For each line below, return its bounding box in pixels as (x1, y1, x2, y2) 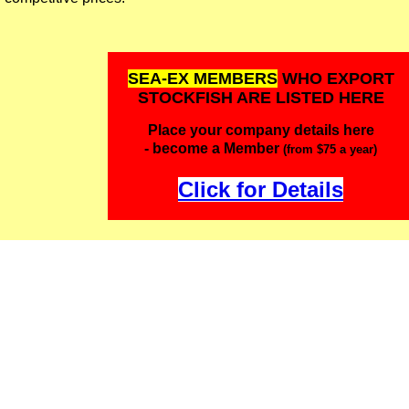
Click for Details (178, 177, 343, 203)
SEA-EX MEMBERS (127, 69, 278, 89)
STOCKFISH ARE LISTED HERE (137, 89, 384, 108)
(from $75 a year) (279, 142, 377, 157)
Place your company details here (147, 122, 374, 139)
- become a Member (144, 141, 279, 157)
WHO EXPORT (277, 69, 394, 89)
